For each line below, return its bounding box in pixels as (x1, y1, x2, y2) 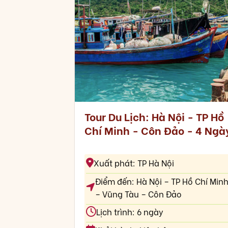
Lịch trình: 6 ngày (96, 206, 163, 218)
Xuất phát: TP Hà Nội (93, 157, 174, 169)
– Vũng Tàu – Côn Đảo (95, 187, 182, 199)
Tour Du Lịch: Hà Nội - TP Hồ (84, 108, 224, 124)
